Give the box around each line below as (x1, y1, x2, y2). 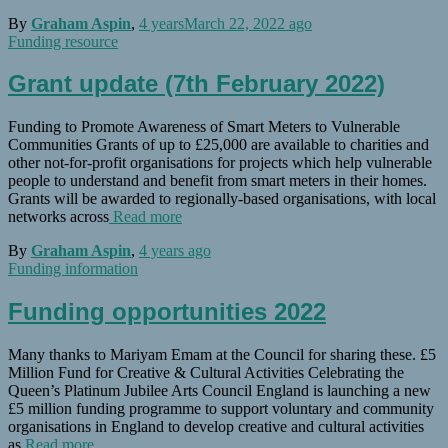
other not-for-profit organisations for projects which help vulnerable (8, 154, 432, 172)
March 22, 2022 (184, 14, 285, 32)
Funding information (8, 260, 138, 278)
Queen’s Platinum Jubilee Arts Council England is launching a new (8, 382, 431, 400)
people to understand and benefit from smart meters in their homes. (8, 172, 431, 190)
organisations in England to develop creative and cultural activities (8, 418, 424, 436)
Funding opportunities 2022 (8, 298, 326, 326)
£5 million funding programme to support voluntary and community (8, 400, 434, 418)
